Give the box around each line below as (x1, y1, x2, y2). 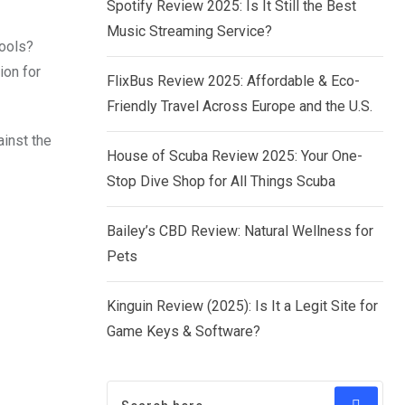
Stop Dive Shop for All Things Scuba (107, 173, 335, 191)
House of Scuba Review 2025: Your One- (107, 147, 363, 165)
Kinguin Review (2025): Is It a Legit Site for (107, 297, 378, 316)
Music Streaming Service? (107, 23, 272, 41)
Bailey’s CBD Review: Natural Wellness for (107, 222, 373, 240)
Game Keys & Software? (107, 323, 260, 341)
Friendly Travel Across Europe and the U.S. (107, 98, 372, 116)
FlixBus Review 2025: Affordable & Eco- (107, 72, 360, 90)
